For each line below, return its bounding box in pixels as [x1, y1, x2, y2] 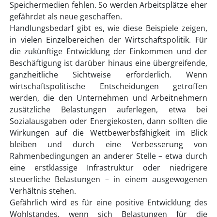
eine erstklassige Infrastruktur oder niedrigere [10, 162, 207, 173]
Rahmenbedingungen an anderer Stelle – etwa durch [10, 151, 207, 162]
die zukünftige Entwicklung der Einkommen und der [10, 46, 207, 57]
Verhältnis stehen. [10, 186, 76, 197]
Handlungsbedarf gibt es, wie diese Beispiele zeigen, [10, 23, 207, 34]
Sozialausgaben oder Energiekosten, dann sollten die [10, 116, 207, 127]
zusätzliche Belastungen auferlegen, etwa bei [10, 104, 207, 115]
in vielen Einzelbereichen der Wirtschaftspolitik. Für [10, 34, 207, 46]
